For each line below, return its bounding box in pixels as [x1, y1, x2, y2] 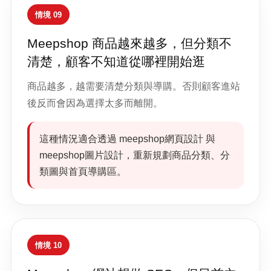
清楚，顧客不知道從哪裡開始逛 [27, 54, 205, 68]
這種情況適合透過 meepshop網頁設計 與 [39, 134, 215, 144]
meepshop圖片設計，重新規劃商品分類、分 [39, 150, 230, 160]
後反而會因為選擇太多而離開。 [27, 98, 163, 108]
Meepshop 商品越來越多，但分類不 [27, 36, 232, 50]
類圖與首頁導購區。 [39, 166, 126, 177]
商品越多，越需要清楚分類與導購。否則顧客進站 [27, 81, 240, 91]
